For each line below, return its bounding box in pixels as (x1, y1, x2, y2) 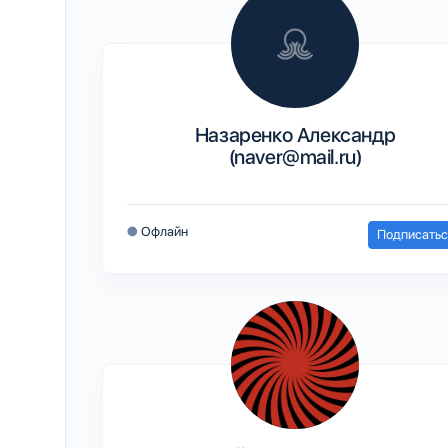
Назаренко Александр (194, 122, 396, 147)
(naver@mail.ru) (228, 144, 362, 169)
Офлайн (141, 223, 188, 239)
